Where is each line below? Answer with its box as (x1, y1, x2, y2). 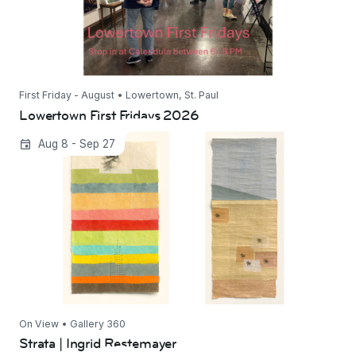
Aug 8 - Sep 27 (37, 137, 115, 150)
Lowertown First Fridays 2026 (19, 106, 199, 125)
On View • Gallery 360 (19, 317, 126, 330)
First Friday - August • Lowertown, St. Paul (19, 89, 219, 102)
